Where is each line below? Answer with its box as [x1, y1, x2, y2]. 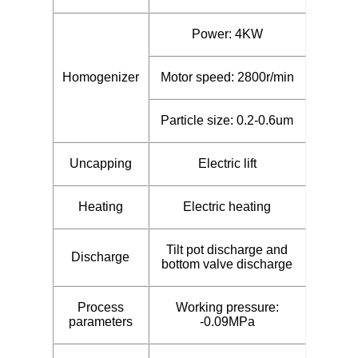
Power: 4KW [191, 26, 263, 41]
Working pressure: [175, 300, 279, 314]
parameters [68, 314, 133, 328]
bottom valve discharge [161, 257, 292, 271]
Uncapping [69, 156, 132, 170]
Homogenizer [62, 70, 139, 84]
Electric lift [197, 156, 257, 170]
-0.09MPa [199, 314, 255, 328]
